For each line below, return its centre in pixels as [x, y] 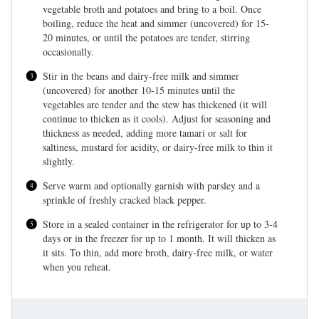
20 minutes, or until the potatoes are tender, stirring [147, 37]
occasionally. [69, 52]
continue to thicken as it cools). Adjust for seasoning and [157, 119]
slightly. [59, 161]
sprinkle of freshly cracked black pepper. [125, 200]
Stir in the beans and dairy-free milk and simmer [141, 76]
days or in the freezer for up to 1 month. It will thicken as [159, 238]
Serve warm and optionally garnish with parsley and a [152, 185]
